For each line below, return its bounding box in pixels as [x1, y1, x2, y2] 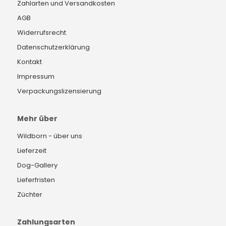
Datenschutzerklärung [17, 42, 90, 52]
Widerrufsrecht [17, 27, 66, 37]
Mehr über [17, 113, 58, 124]
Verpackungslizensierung [17, 86, 101, 96]
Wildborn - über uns [17, 131, 82, 141]
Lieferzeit [17, 145, 46, 155]
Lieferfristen [17, 175, 55, 185]
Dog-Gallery [17, 160, 58, 170]
